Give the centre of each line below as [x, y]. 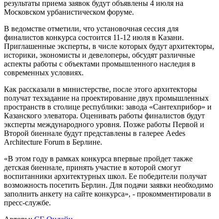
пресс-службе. [27, 203]
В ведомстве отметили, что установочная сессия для [91, 29]
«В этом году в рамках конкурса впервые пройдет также [98, 159]
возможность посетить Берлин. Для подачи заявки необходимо [109, 185]
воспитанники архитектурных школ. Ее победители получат [105, 176]
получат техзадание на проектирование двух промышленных [106, 98]
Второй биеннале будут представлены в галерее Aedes [95, 133]
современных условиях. [44, 73]
